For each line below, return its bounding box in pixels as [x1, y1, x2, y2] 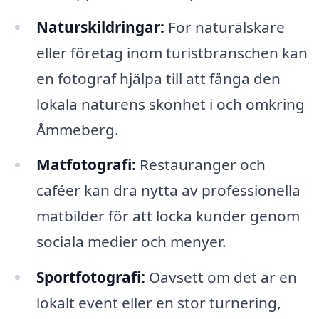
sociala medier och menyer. [36, 231, 226, 252]
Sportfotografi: [36, 267, 145, 288]
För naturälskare [164, 16, 285, 37]
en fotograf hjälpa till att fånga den [36, 68, 281, 88]
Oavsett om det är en [145, 267, 297, 288]
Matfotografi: [36, 155, 136, 175]
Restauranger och [135, 155, 266, 175]
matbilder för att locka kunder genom [36, 206, 300, 226]
